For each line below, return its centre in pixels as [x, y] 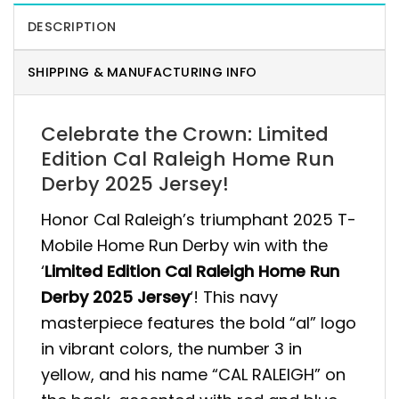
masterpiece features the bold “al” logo [199, 322]
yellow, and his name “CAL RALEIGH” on [193, 374]
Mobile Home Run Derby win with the [184, 245]
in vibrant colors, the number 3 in [171, 348]
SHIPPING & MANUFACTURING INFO [142, 72]
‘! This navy [234, 297]
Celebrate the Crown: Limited [185, 134]
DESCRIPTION [72, 26]
